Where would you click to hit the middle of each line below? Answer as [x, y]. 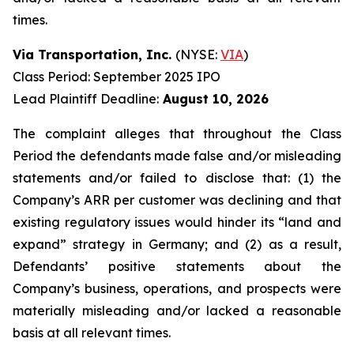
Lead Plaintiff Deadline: [86, 99]
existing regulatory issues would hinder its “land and [177, 222]
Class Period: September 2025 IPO [117, 77]
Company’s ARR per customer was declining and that [177, 200]
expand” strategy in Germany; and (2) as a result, [177, 244]
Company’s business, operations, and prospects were [177, 288]
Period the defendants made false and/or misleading [177, 156]
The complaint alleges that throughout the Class [177, 134]
